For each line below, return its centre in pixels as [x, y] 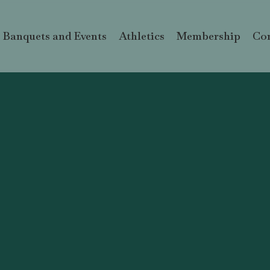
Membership [209, 36]
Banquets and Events [55, 36]
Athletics [142, 36]
